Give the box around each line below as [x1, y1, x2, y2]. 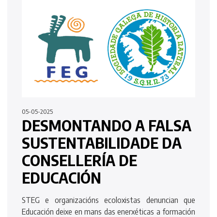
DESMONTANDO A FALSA [22, 116, 191, 135]
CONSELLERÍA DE [22, 151, 137, 170]
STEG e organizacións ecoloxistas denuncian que [22, 195, 195, 205]
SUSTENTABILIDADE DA [22, 133, 182, 152]
